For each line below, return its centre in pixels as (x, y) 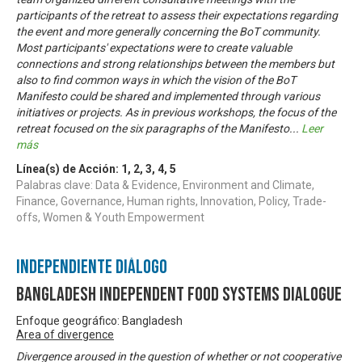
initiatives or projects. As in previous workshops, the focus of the (176, 112)
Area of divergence (65, 334)
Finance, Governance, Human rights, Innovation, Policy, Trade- (171, 201)
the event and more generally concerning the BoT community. (168, 31)
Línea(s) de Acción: (69, 168)
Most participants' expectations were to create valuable (154, 47)
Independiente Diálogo (92, 267)
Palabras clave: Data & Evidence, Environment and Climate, (165, 185)
